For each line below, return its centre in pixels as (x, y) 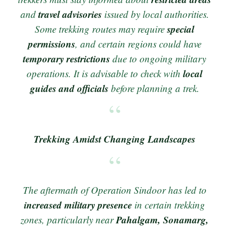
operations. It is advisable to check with (105, 73)
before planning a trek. (154, 88)
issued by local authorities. (155, 14)
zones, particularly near (68, 219)
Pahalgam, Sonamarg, (162, 219)
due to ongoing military (158, 58)
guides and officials (69, 88)
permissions (51, 43)
